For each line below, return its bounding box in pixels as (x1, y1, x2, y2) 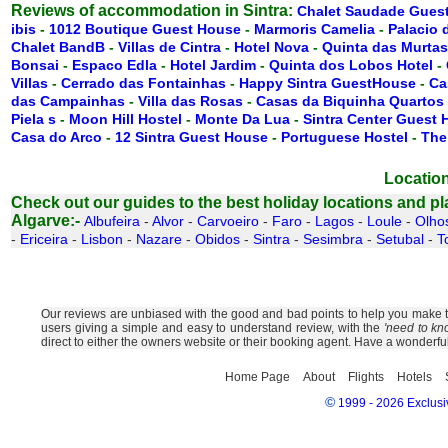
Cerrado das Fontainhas (61, 75, 226, 91)
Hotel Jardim (170, 57, 256, 73)
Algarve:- (11, 212, 80, 229)
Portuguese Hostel (281, 129, 408, 145)
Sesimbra (303, 231, 363, 247)
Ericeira (20, 231, 68, 247)
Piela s (11, 111, 56, 127)
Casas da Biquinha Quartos (256, 93, 444, 109)
